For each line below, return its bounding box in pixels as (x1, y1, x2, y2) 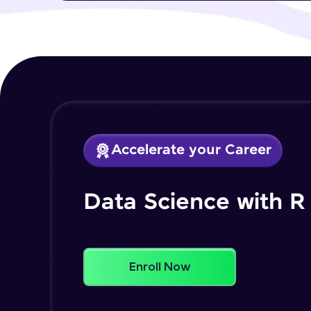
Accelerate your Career (111, 142, 271, 158)
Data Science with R (83, 190, 305, 216)
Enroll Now (128, 259, 191, 274)
